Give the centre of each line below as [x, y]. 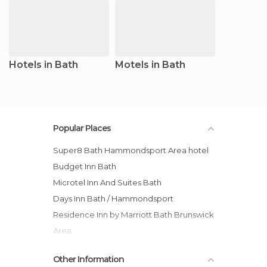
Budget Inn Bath [88, 166]
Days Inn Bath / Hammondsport [117, 198]
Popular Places [82, 128]
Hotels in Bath [44, 64]
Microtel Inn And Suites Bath [111, 182]
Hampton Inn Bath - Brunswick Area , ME [133, 246]
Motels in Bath [150, 64]
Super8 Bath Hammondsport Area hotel [133, 150]
